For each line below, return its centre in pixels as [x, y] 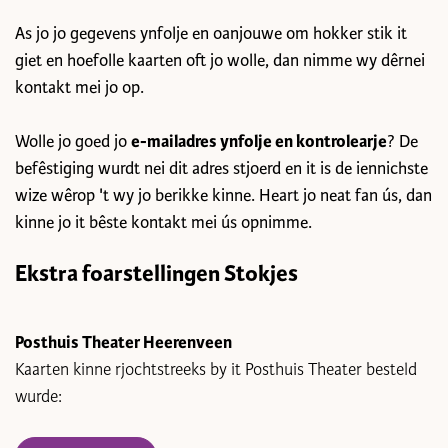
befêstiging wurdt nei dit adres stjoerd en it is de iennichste [221, 168]
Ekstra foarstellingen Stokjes [158, 273]
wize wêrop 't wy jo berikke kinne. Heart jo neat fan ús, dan [223, 195]
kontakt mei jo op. [79, 87]
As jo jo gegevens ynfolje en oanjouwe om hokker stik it [211, 33]
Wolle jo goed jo [73, 141]
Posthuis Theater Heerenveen [125, 342]
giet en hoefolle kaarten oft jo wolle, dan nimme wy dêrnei [220, 60]
